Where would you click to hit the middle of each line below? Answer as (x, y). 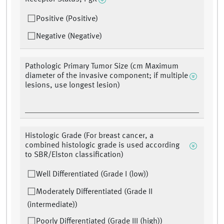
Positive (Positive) (67, 19)
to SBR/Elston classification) (74, 155)
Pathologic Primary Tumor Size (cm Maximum (102, 67)
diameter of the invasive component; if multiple (106, 76)
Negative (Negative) (69, 37)
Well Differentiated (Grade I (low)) (92, 175)
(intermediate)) (52, 205)
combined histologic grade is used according (102, 146)
